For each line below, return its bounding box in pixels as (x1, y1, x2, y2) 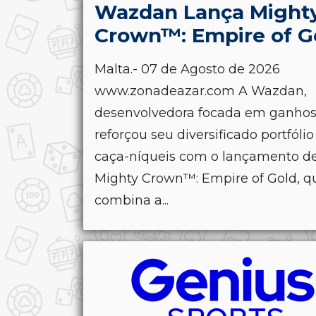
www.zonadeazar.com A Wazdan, (95, 83, 307, 99)
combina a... (95, 192, 169, 208)
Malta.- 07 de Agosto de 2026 (95, 61, 280, 77)
